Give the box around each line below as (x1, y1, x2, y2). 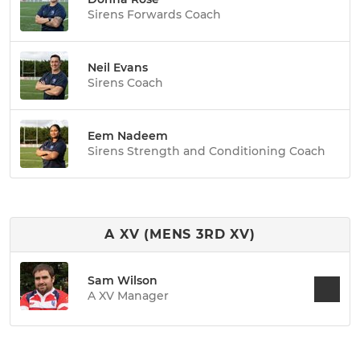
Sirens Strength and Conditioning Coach (88, 143, 325, 158)
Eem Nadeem (88, 128, 168, 143)
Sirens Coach (88, 75, 163, 90)
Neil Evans (88, 59, 148, 75)
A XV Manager (88, 288, 169, 303)
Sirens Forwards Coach (88, 6, 221, 22)
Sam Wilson (88, 273, 157, 288)
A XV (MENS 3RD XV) (104, 227, 256, 242)
